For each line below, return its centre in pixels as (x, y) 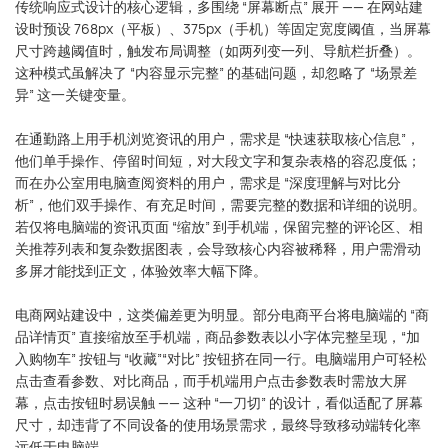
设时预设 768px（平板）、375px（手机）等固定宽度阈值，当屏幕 (223, 28)
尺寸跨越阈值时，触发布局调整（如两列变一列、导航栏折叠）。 (218, 50)
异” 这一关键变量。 (75, 94)
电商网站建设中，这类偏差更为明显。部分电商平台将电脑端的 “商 (222, 314)
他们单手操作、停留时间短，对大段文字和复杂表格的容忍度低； (218, 160)
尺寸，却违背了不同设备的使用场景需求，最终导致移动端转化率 (218, 424)
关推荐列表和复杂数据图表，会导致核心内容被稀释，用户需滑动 (218, 248)
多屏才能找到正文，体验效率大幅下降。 (141, 270)
